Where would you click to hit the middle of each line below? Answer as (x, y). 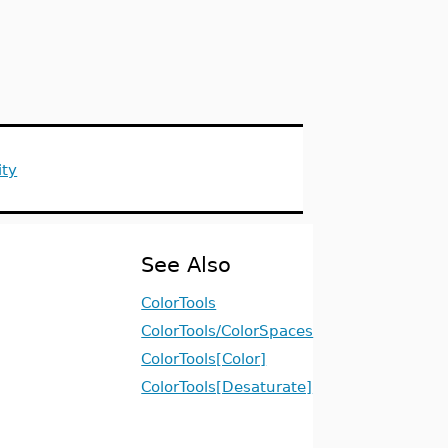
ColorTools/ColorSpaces (227, 330)
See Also (186, 264)
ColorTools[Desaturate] (227, 386)
